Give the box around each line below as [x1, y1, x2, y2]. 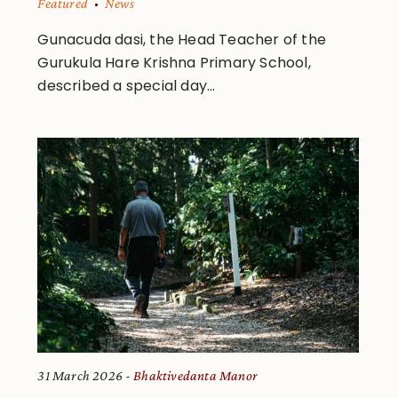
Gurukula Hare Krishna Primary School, [37, 52, 311, 73]
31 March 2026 [37, 368, 123, 384]
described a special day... [37, 75, 216, 96]
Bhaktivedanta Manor [133, 368, 259, 384]
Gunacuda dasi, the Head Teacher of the [37, 28, 327, 50]
